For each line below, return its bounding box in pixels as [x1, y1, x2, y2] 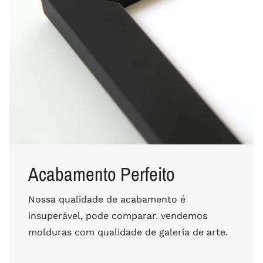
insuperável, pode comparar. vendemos [28, 210, 207, 221]
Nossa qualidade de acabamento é [28, 193, 186, 205]
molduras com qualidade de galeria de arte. [28, 226, 228, 238]
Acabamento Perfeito [28, 161, 175, 187]
